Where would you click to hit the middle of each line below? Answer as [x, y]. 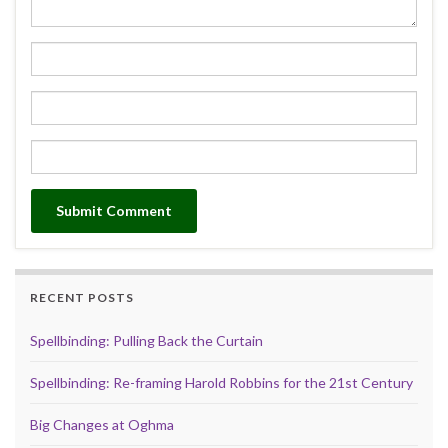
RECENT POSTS [82, 297]
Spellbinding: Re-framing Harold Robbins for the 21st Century [221, 382]
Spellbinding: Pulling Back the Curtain [146, 340]
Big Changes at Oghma [102, 424]
